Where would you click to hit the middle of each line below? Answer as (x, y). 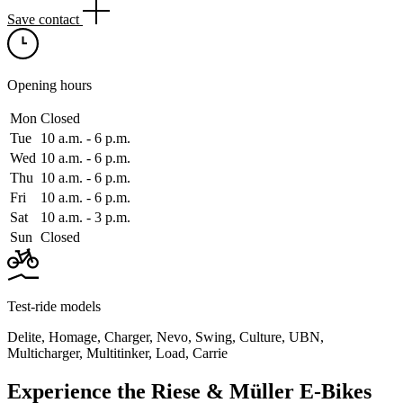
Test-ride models (54, 306)
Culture (260, 336)
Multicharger (43, 353)
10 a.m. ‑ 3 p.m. (85, 217)
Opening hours (49, 85)
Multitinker (117, 353)
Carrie (210, 353)
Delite (24, 336)
